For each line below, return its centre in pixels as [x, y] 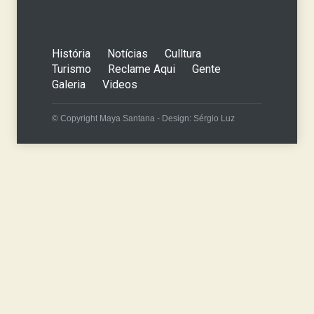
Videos [120, 85]
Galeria [69, 85]
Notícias [128, 54]
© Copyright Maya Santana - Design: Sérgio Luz [143, 119]
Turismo [71, 69]
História [71, 54]
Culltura [183, 54]
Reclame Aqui [142, 69]
